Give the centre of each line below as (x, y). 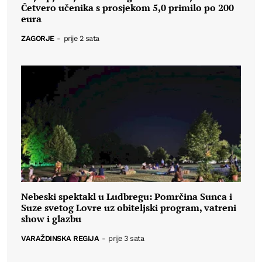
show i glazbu (51, 219)
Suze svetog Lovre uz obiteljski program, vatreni (129, 208)
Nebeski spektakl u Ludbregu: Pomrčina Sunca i (127, 197)
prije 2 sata (81, 39)
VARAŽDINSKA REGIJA (60, 239)
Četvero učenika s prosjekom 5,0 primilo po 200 (127, 8)
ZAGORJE (38, 39)
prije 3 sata (126, 239)
